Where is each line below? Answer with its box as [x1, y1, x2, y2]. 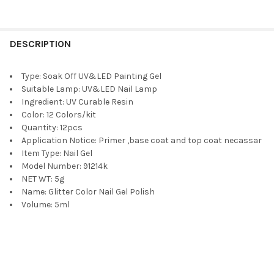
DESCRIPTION [10, 38, 71, 50]
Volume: [21, 199, 54, 210]
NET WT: [21, 173, 54, 184]
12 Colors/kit [46, 109, 96, 120]
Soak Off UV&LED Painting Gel [43, 70, 161, 81]
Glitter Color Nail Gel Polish [48, 186, 155, 197]
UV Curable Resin [66, 96, 133, 107]
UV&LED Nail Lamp [82, 83, 157, 94]
